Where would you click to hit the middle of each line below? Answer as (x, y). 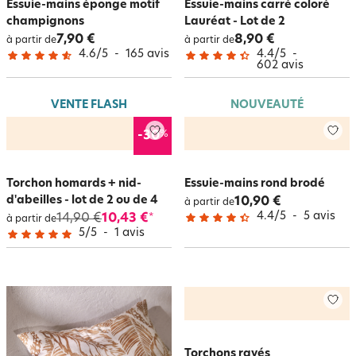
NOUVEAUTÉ (267, 105)
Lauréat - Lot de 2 (235, 22)
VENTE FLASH (89, 105)
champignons (45, 22)
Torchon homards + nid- (74, 184)
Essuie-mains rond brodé (255, 184)
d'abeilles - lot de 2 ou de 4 (82, 201)
